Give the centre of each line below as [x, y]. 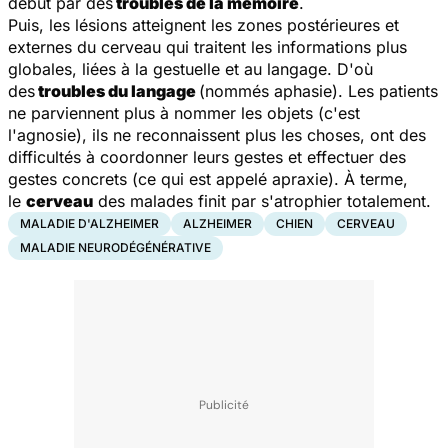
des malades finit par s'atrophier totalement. [262, 200]
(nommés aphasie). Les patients [318, 90]
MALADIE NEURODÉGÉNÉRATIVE [115, 247]
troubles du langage [117, 90]
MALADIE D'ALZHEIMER [89, 223]
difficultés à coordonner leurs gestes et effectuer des [207, 156]
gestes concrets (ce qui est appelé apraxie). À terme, [208, 178]
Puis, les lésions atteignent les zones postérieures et [203, 24]
